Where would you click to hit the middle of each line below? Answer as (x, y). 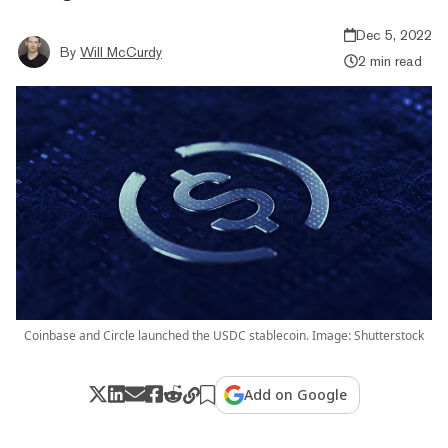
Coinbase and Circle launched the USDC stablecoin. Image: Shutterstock (224, 335)
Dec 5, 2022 (394, 34)
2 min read (389, 60)
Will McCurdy (121, 51)
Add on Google (296, 394)
